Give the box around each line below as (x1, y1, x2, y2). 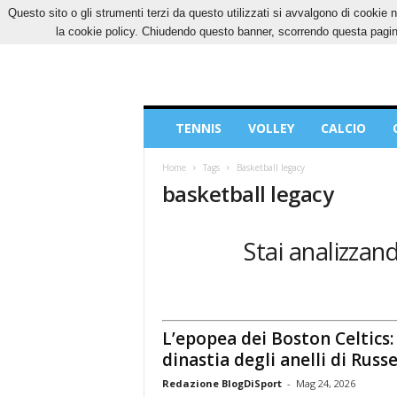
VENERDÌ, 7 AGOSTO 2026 (143, 6, 268, 19)
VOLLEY (247, 120, 294, 136)
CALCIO (320, 120, 366, 136)
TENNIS (175, 120, 222, 136)
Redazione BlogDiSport (161, 376, 282, 390)
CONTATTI (299, 6, 354, 19)
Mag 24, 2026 (295, 376, 355, 390)
